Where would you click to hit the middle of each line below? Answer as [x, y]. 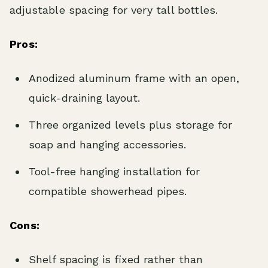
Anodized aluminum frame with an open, [134, 78]
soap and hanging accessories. [107, 144]
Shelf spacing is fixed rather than [116, 259]
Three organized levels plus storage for [130, 124]
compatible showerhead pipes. [108, 191]
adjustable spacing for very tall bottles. [114, 10]
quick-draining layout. [84, 98]
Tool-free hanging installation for [114, 171]
